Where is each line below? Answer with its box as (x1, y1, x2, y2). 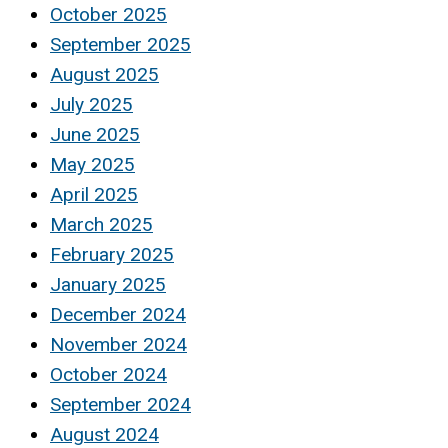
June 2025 (50, 122, 140, 146)
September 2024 (50, 392, 191, 416)
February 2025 (50, 242, 174, 266)
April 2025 (50, 182, 138, 206)
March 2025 (50, 212, 153, 236)
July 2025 (50, 92, 133, 116)
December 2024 (50, 302, 186, 326)
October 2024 (50, 362, 167, 386)
